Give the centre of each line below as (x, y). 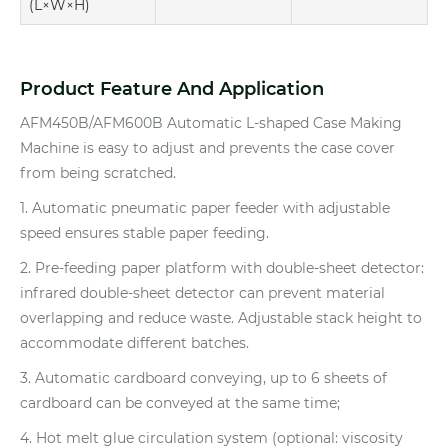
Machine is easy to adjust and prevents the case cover (207, 147)
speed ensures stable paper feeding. (144, 232)
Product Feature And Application (172, 88)
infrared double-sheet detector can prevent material (202, 292)
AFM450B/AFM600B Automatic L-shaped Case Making (211, 122)
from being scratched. (98, 172)
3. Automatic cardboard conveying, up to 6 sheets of (203, 377)
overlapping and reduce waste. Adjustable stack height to (221, 317)
